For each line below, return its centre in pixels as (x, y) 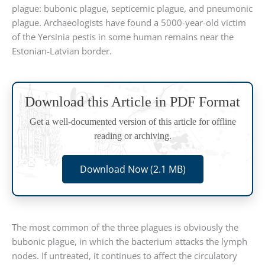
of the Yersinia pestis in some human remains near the (123, 37)
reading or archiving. (132, 136)
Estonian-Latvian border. (62, 51)
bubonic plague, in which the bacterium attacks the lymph (130, 242)
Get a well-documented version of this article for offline (132, 122)
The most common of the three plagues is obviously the (125, 227)
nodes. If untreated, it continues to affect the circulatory (125, 256)
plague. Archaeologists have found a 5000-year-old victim (129, 23)
